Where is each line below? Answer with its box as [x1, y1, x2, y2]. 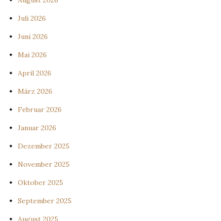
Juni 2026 [18, 32, 48, 41]
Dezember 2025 [18, 142, 70, 151]
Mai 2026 [18, 50, 47, 60]
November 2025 [18, 160, 70, 169]
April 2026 [18, 69, 51, 78]
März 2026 [18, 87, 52, 96]
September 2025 [18, 196, 72, 206]
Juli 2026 [18, 14, 46, 23]
